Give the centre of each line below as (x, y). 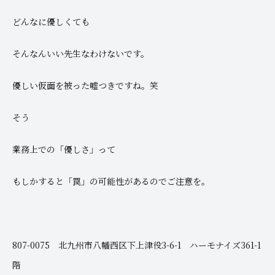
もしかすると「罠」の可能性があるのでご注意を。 (111, 181)
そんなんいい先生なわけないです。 (81, 53)
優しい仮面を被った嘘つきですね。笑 (85, 85)
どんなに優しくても (51, 21)
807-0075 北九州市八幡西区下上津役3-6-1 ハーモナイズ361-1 (137, 245)
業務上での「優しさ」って (64, 149)
